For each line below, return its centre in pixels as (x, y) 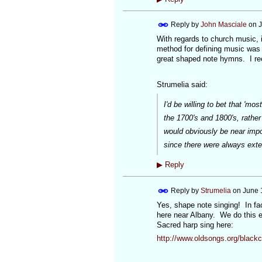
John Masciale (223, 24)
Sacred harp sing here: (195, 225)
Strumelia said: (182, 85)
